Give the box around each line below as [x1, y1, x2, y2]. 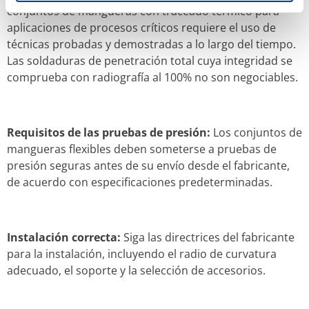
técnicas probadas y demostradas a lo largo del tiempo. [7, 36, 296, 52]
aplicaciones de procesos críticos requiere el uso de [7, 19, 276, 35]
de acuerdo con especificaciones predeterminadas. [7, 174, 272, 190]
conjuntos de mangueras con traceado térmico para [7, 3, 279, 19]
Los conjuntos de [210, 124, 302, 140]
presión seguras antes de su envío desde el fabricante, [7, 157, 290, 173]
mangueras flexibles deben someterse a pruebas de [7, 141, 277, 157]
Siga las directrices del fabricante [121, 229, 295, 245]
